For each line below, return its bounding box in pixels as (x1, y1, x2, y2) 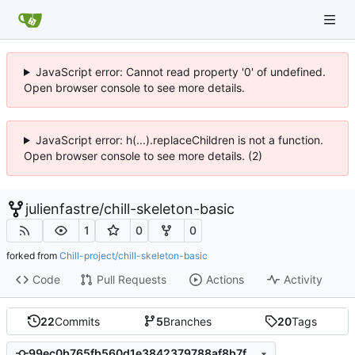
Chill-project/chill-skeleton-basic (59, 249, 208, 261)
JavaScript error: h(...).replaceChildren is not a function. (35, 133, 323, 147)
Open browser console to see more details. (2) (24, 149, 262, 162)
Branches (162, 314, 212, 328)
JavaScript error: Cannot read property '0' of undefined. (35, 65, 326, 78)
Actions (205, 273, 244, 287)
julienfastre (25, 200, 99, 217)
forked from (6, 249, 59, 261)
